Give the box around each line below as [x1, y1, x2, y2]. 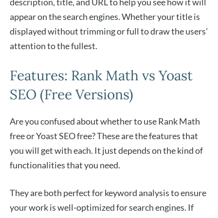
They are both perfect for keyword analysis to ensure [10, 187, 206, 199]
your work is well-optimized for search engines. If [10, 202, 194, 213]
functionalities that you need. [10, 160, 122, 171]
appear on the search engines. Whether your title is [10, 11, 200, 22]
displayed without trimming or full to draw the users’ [10, 26, 208, 37]
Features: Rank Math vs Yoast [10, 67, 193, 85]
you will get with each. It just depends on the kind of [10, 145, 203, 156]
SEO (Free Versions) [10, 86, 133, 104]
